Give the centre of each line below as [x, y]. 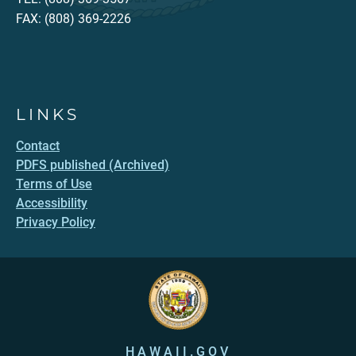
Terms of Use [54, 184]
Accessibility [52, 203]
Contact [38, 146]
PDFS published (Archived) [93, 165]
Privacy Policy [56, 222]
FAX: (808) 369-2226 [74, 19]
